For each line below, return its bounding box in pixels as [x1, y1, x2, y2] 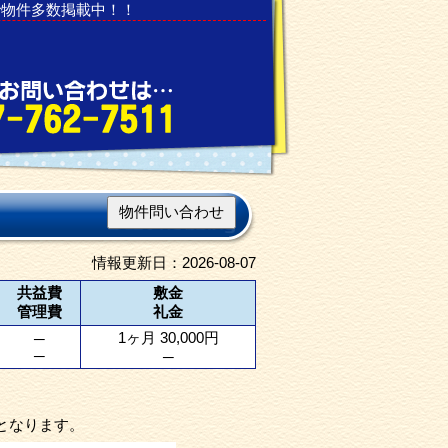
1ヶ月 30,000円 [117, 329, 219, 346]
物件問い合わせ [119, 203, 224, 220]
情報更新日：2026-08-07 [92, 254, 256, 271]
